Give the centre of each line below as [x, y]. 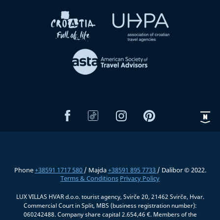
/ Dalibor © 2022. [181, 170]
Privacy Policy [140, 179]
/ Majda [96, 170]
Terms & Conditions [89, 179]
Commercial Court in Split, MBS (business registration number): [110, 206]
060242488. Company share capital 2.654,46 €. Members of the [110, 215]
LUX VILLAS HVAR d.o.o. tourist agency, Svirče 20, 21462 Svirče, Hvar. [110, 197]
